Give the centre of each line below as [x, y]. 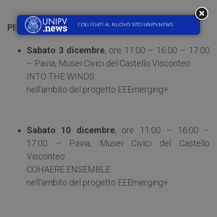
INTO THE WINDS [61, 76]
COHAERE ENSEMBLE [69, 169]
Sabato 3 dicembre [66, 50]
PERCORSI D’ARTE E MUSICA [64, 27]
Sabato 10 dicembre [71, 130]
